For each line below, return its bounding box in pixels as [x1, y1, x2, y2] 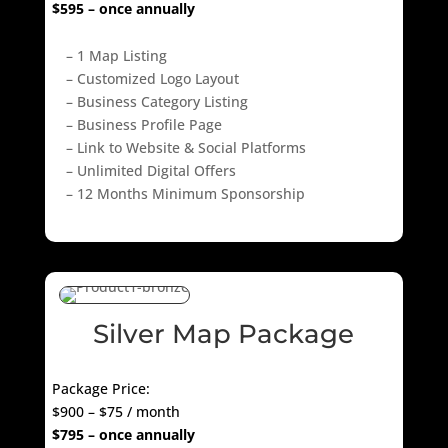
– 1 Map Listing [65, 45, 167, 65]
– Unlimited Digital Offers [65, 160, 236, 180]
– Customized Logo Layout [65, 68, 239, 88]
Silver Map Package [93, 318, 355, 351]
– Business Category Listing [65, 91, 248, 111]
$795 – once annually [51, 425, 195, 445]
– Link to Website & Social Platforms [65, 137, 306, 157]
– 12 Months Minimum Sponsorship [65, 183, 305, 203]
